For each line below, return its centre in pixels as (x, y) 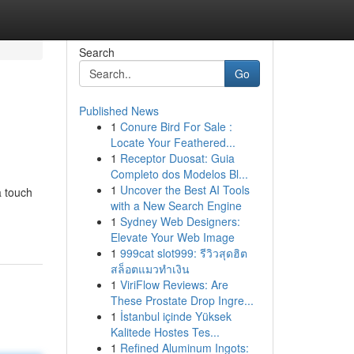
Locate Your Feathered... (173, 142)
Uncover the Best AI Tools (185, 190)
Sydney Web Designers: (180, 221)
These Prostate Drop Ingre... (182, 300)
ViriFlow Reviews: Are (174, 284)
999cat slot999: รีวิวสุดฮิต (183, 253)
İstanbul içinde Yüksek (175, 316)
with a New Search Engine (176, 205)
